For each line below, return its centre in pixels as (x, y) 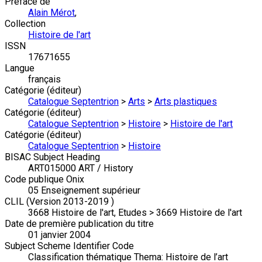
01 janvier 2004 (59, 235)
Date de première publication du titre (79, 224)
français (44, 80)
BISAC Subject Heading (52, 157)
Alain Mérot (51, 13)
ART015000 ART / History (81, 168)
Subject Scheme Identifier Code (69, 246)
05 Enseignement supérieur (84, 191)
